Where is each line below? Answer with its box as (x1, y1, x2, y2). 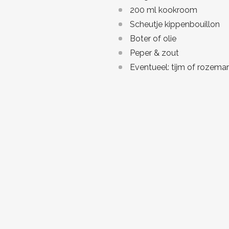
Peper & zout (130, 48, 179, 58)
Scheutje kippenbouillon (130, 19, 220, 29)
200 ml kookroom (130, 5, 197, 15)
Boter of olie (130, 34, 176, 43)
